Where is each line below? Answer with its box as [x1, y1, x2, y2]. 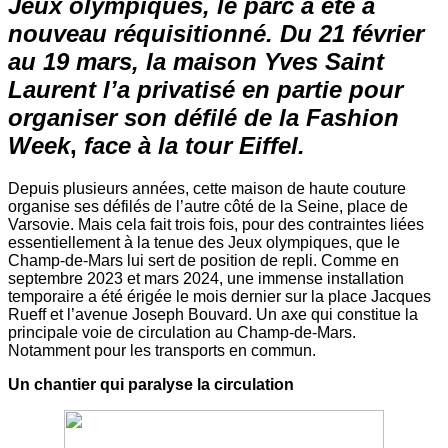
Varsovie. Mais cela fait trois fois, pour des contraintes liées [8, 215, 424, 233]
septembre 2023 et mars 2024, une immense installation [8, 269, 404, 287]
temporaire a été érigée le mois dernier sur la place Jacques [8, 287, 431, 305]
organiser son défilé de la [8, 103, 299, 131]
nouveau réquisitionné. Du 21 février [8, 19, 424, 47]
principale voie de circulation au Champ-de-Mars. [8, 323, 356, 341]
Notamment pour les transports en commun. [8, 341, 316, 359]
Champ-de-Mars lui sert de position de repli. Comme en [8, 251, 399, 269]
